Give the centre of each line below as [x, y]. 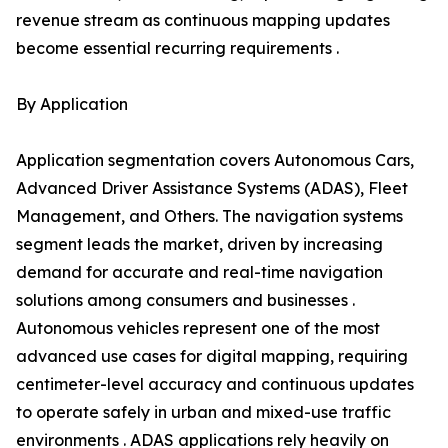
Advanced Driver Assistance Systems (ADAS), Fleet [212, 188]
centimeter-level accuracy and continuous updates [215, 384]
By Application [72, 104]
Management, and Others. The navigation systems [209, 216]
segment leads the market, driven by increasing [199, 244]
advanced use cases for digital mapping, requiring [212, 356]
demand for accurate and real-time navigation [199, 272]
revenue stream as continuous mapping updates [203, 20]
